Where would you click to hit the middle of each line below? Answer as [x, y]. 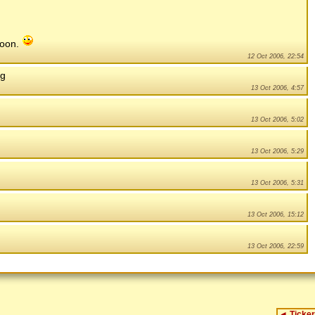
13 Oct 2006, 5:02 [277, 119]
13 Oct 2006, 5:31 [277, 182]
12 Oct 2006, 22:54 [276, 56]
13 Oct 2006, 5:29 [277, 151]
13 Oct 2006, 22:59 [276, 246]
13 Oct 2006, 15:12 [276, 214]
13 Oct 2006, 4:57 [277, 88]
